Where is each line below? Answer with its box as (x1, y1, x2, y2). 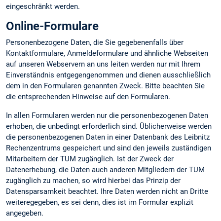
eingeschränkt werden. (6, 2, 80, 11)
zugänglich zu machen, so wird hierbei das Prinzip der (6, 176, 181, 185)
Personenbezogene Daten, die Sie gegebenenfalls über (6, 38, 184, 47)
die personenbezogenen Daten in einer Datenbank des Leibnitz (6, 132, 210, 142)
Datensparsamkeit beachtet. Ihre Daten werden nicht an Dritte (6, 186, 208, 196)
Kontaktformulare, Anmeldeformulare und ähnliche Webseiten (6, 49, 208, 58)
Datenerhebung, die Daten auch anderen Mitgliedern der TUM (6, 165, 205, 174)
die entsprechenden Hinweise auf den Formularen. (6, 92, 170, 102)
